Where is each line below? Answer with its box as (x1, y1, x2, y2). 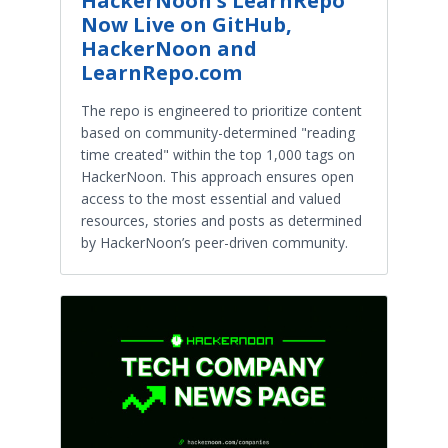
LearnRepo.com (81, 58, 242, 86)
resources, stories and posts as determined (81, 210, 362, 230)
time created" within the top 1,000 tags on (81, 144, 355, 164)
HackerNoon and (81, 34, 257, 62)
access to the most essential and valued (81, 188, 341, 208)
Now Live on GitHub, (81, 10, 292, 38)
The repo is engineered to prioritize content (81, 100, 362, 120)
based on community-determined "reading (81, 122, 355, 142)
